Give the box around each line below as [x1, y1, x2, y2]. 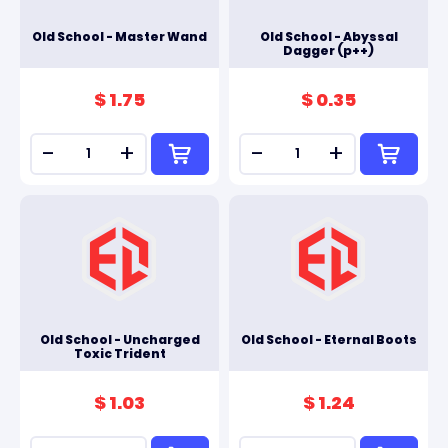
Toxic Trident [73, 345, 166, 362]
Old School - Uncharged [39, 331, 200, 348]
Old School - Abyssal [259, 28, 398, 45]
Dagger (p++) [283, 42, 374, 59]
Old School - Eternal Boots [240, 331, 417, 348]
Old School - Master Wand [32, 28, 207, 45]
